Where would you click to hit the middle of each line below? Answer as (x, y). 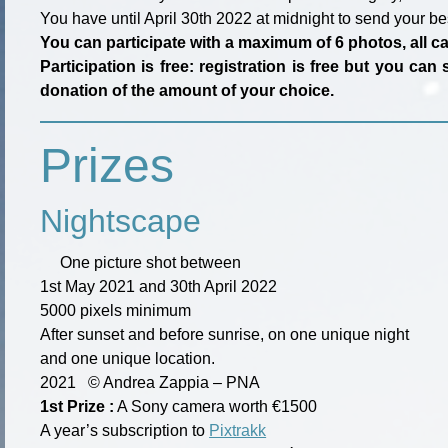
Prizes (107, 165)
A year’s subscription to (125, 430)
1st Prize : (77, 406)
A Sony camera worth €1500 (216, 406)
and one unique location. (128, 358)
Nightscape (121, 220)
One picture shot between (151, 262)
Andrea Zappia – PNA (180, 382)
